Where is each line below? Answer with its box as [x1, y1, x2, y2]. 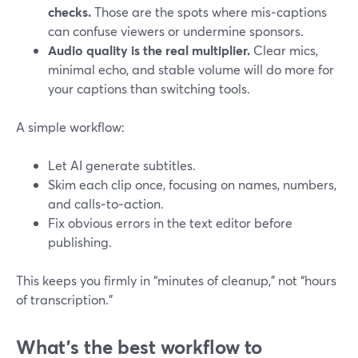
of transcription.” [16, 291, 113, 308]
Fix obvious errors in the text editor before [48, 214, 292, 231]
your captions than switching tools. [48, 80, 250, 97]
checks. [48, 3, 91, 20]
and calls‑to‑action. [48, 195, 164, 212]
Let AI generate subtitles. [48, 157, 196, 173]
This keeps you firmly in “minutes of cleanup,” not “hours [16, 272, 336, 288]
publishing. [48, 233, 112, 250]
